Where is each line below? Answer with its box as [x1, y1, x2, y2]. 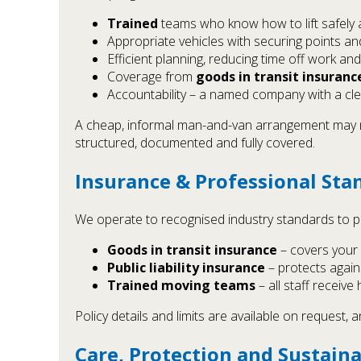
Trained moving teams [107, 276, 255, 294]
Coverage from [107, 67, 196, 85]
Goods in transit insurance [107, 240, 277, 259]
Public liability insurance [107, 258, 265, 276]
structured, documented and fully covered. [75, 133, 315, 151]
